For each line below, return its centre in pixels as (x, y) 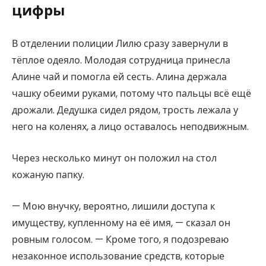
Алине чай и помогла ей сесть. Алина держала (119, 77)
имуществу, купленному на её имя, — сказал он (121, 223)
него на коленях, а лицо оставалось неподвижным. (130, 127)
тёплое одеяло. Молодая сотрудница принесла (121, 61)
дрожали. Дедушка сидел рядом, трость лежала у (125, 110)
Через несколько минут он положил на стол (114, 158)
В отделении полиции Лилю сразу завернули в (120, 44)
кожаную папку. (48, 175)
